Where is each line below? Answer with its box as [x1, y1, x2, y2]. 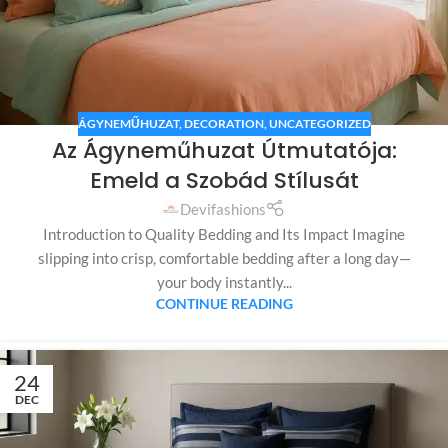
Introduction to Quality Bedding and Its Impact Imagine [43, 225, 405, 244]
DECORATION [183, 116, 264, 132]
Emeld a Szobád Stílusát [89, 165, 359, 197]
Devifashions [180, 200, 267, 219]
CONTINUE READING [155, 296, 293, 313]
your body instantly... [156, 273, 292, 292]
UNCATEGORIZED [268, 116, 371, 132]
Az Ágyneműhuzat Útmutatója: [51, 135, 397, 167]
